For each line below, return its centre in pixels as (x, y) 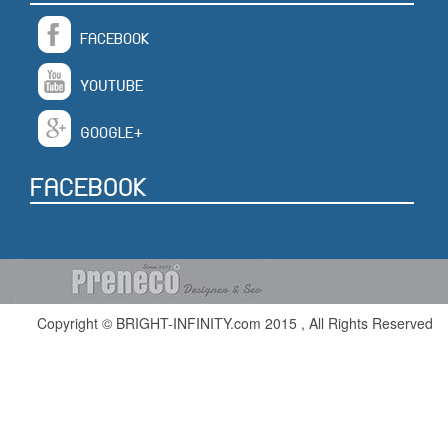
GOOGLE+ (112, 132)
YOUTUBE (111, 85)
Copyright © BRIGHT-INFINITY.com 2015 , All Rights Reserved (235, 322)
